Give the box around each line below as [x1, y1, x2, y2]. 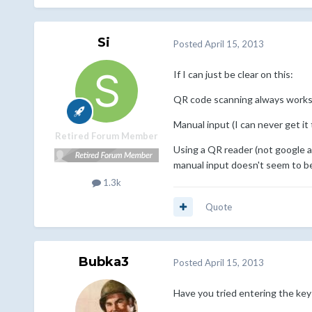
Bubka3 [78, 253, 129, 270]
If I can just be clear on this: [173, 68, 293, 80]
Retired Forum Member [54, 130, 158, 142]
